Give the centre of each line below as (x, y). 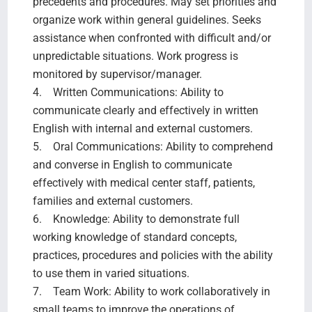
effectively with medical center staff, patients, (143, 182)
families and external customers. (114, 201)
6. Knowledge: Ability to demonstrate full (136, 219)
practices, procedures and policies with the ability (153, 255)
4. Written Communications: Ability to (128, 92)
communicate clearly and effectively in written (145, 110)
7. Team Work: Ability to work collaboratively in (151, 291)
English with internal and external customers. (144, 128)
